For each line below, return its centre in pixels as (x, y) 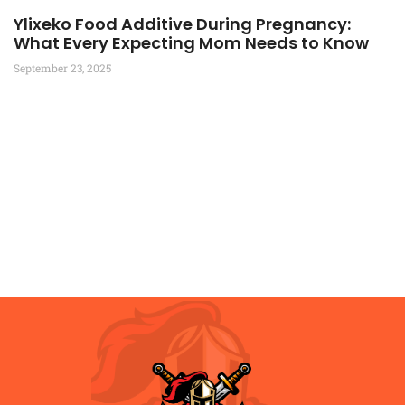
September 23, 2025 (62, 68)
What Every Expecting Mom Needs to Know (191, 43)
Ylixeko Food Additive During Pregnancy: (182, 24)
